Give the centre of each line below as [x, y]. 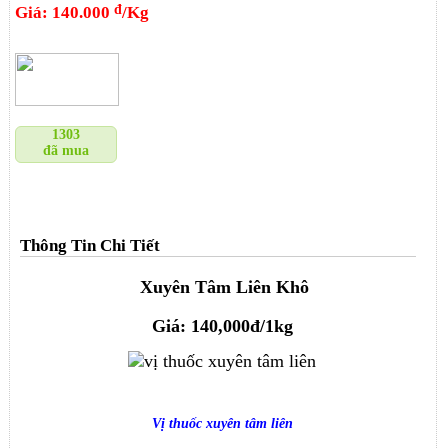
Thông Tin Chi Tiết [90, 245]
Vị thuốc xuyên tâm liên [222, 424]
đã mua [66, 150]
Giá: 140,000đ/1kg [222, 326]
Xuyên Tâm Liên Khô [225, 287]
